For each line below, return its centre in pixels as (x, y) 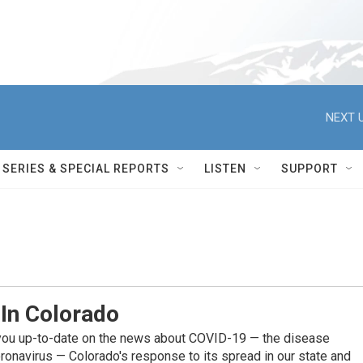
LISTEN (225, 169)
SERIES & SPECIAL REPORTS (86, 169)
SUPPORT (310, 169)
